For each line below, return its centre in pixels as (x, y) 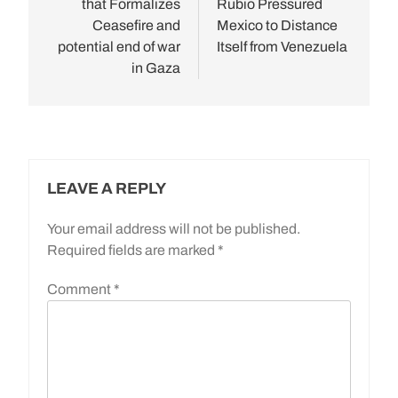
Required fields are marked (132, 250)
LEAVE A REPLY (107, 188)
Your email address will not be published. (174, 228)
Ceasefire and (136, 25)
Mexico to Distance (277, 25)
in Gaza (156, 68)
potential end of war (119, 46)
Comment (80, 289)
